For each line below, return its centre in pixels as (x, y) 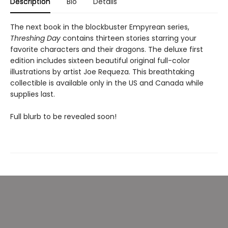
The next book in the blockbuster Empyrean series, (100, 27)
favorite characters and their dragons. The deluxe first (107, 50)
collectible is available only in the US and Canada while (107, 83)
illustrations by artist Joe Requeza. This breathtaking (102, 72)
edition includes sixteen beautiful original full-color (100, 61)
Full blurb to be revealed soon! (63, 117)
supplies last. (33, 94)
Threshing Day (35, 38)
